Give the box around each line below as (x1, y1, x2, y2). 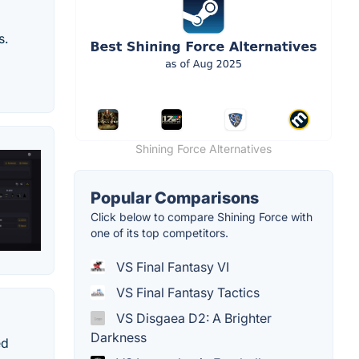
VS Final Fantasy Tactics (113, 284, 260, 301)
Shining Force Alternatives (135, 141, 272, 155)
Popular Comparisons (91, 188, 259, 208)
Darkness (91, 329, 147, 345)
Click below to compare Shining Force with (91, 209, 313, 224)
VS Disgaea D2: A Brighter (113, 309, 272, 326)
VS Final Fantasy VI (113, 258, 229, 275)
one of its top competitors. (91, 225, 228, 240)
